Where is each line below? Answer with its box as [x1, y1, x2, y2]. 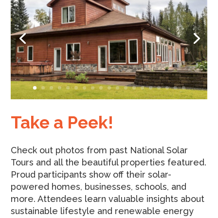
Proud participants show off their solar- [11, 169, 172, 180]
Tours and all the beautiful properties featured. [11, 157, 207, 167]
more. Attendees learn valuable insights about [11, 193, 205, 204]
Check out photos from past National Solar [11, 145, 188, 155]
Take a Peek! [11, 112, 114, 132]
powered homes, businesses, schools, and [11, 181, 187, 192]
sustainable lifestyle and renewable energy [11, 205, 194, 216]
